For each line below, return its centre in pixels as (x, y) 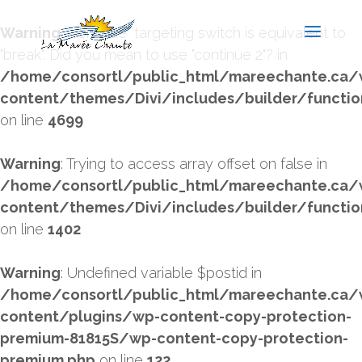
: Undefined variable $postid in (161, 273)
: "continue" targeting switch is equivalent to (203, 33)
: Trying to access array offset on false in (194, 164)
